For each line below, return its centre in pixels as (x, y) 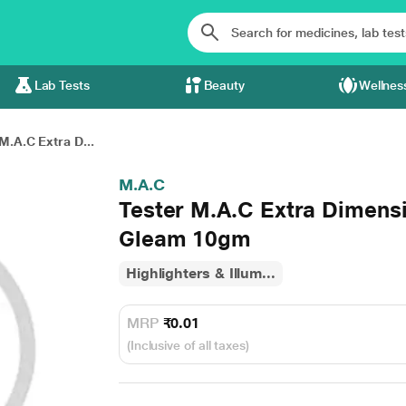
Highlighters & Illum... (200, 273)
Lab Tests (62, 85)
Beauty (224, 85)
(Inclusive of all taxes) (188, 345)
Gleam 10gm (185, 239)
